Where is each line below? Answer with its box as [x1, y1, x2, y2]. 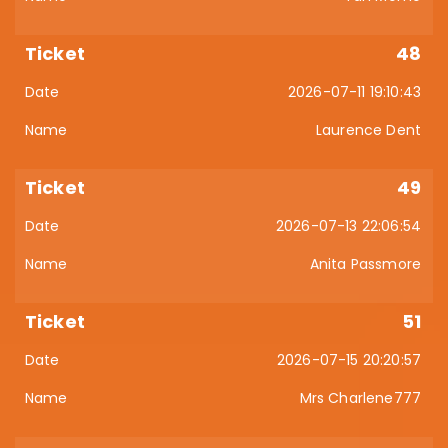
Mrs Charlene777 [299, 388, 421, 408]
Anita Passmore [309, 254, 421, 274]
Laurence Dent [315, 120, 421, 140]
